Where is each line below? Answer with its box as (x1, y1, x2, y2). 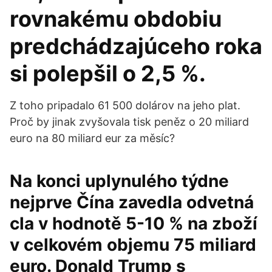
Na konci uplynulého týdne (10, 171, 229, 191)
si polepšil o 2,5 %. (10, 60, 206, 87)
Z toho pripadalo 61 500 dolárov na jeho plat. (10, 99, 240, 112)
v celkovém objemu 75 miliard (10, 234, 256, 255)
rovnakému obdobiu (10, 5, 222, 32)
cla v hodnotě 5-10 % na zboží (10, 213, 257, 234)
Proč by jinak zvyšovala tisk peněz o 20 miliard (10, 115, 249, 128)
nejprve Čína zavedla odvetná (10, 192, 254, 212)
